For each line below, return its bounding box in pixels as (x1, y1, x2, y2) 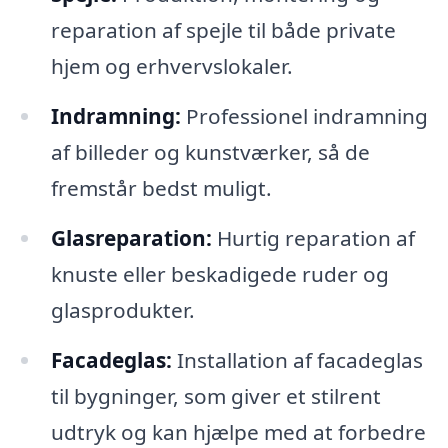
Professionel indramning (180, 102, 428, 131)
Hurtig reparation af (211, 224, 415, 253)
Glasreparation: (50, 224, 212, 253)
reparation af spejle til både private (50, 16, 396, 45)
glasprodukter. (50, 296, 195, 325)
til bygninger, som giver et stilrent (50, 382, 381, 411)
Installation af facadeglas (171, 346, 423, 375)
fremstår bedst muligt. (50, 174, 272, 203)
